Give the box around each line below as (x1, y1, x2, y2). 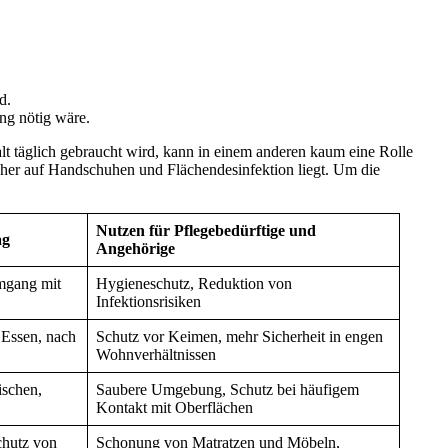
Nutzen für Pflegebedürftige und (96, 221, 316, 239)
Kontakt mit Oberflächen (96, 398, 253, 416)
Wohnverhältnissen (96, 345, 216, 363)
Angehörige (96, 239, 175, 257)
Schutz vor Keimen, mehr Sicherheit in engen (96, 327, 383, 345)
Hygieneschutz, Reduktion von (96, 274, 292, 292)
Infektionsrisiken (96, 292, 201, 310)
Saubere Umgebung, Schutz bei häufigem (96, 380, 359, 398)
